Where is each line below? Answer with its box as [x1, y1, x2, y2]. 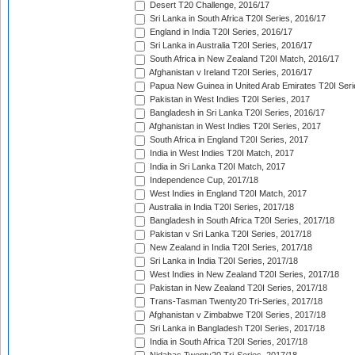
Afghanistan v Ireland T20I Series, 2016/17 [147, 67, 312, 78]
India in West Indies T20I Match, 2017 [147, 148, 294, 158]
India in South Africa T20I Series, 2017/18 [147, 337, 307, 347]
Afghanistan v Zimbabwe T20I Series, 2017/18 [147, 310, 326, 320]
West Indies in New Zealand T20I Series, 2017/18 [147, 269, 339, 280]
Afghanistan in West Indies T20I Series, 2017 [147, 121, 321, 132]
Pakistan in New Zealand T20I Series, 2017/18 [147, 283, 327, 293]
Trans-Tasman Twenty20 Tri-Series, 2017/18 [147, 296, 323, 307]
